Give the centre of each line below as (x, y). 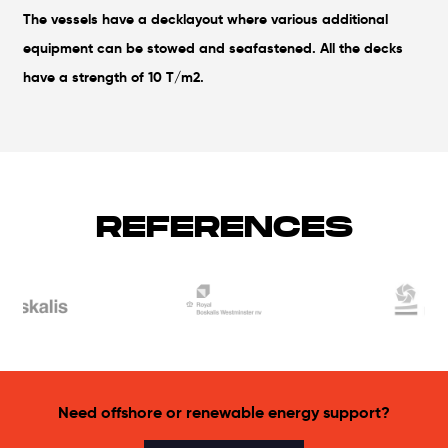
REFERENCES (224, 226)
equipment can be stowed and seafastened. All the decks (213, 47)
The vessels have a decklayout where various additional (206, 18)
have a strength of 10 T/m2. (114, 76)
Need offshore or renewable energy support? (224, 412)
